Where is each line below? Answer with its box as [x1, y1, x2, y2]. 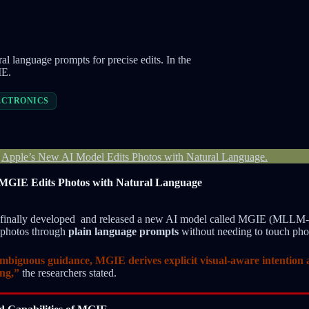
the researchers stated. [19, 266, 117, 279]
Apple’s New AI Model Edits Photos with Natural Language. [1, 151, 268, 163]
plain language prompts [68, 225, 181, 237]
